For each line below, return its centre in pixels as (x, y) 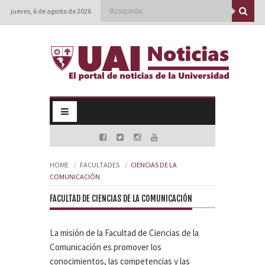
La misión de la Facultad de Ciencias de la (124, 233)
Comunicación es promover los (106, 247)
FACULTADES (100, 165)
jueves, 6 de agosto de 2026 (51, 11)
